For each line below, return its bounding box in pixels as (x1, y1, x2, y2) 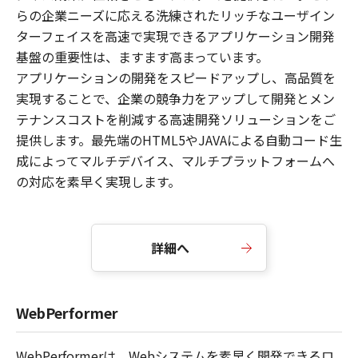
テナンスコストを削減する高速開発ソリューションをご (16, 109, 336, 129)
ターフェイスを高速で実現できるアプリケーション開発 (16, 26, 335, 46)
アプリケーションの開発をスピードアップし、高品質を (16, 68, 336, 87)
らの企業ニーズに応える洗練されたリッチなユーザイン (16, 6, 335, 25)
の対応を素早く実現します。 (16, 172, 181, 191)
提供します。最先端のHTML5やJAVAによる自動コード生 (16, 130, 342, 149)
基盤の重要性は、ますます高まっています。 (16, 47, 268, 66)
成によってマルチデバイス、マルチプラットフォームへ (16, 151, 335, 170)
